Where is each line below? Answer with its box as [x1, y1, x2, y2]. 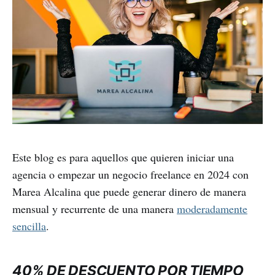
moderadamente [177, 201, 247, 216]
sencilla [12, 218, 46, 233]
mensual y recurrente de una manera [12, 201, 177, 216]
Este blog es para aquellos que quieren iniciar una [12, 149, 234, 165]
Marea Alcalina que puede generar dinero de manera [12, 184, 246, 199]
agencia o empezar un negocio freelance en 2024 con [12, 166, 249, 182]
